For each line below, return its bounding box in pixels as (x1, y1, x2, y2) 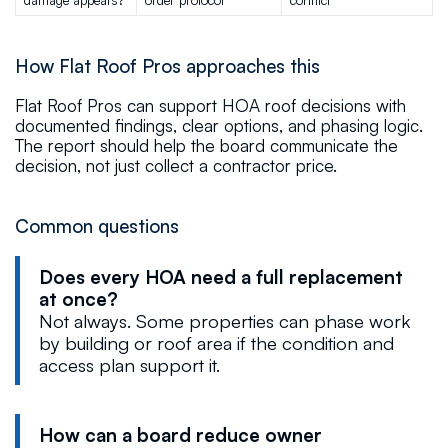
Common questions (14, 214, 179, 238)
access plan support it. (38, 352, 220, 376)
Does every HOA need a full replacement (38, 264, 403, 288)
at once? (38, 286, 118, 310)
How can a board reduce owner (38, 422, 322, 446)
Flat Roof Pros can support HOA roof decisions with (14, 95, 406, 117)
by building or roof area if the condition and (38, 330, 394, 354)
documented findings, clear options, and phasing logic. (14, 115, 423, 137)
